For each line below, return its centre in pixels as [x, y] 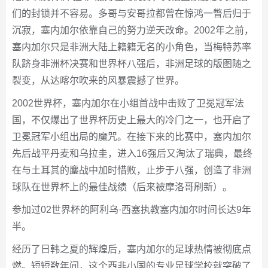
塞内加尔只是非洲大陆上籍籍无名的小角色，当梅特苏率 [132, 47]
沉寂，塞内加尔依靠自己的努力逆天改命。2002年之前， [133, 31]
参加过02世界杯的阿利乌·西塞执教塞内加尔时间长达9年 [132, 210]
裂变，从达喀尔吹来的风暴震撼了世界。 [98, 81]
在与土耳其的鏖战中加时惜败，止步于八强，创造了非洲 [132, 170]
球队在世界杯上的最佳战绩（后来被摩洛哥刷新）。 [122, 187]
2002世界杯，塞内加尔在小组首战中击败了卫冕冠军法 [128, 103]
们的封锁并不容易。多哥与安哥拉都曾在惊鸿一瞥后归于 [132, 14]
